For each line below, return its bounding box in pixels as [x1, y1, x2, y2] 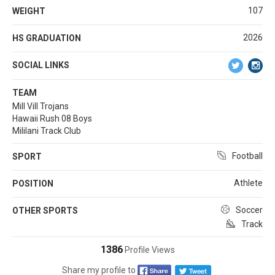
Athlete [234, 177, 263, 188]
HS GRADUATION [12, 33, 81, 43]
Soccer [236, 204, 263, 215]
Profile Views [122, 244, 175, 255]
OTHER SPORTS [12, 205, 78, 215]
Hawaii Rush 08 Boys [12, 113, 92, 123]
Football [232, 150, 263, 161]
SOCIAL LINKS [12, 60, 69, 70]
